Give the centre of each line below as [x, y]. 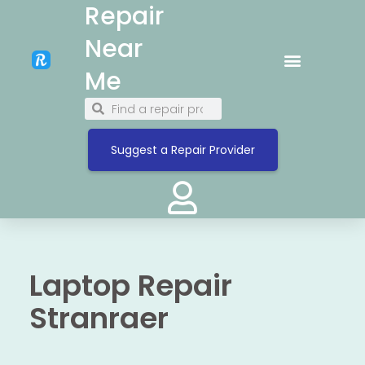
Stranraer [99, 318]
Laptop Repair [130, 285]
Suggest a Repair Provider [182, 150]
